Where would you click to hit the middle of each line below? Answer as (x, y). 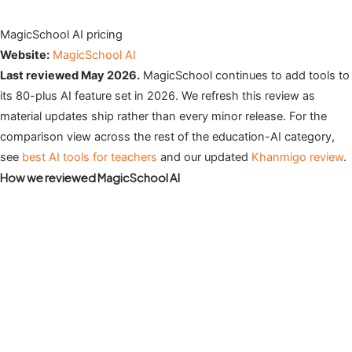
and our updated (204, 158)
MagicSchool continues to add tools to (245, 76)
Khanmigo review (297, 158)
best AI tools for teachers (90, 158)
